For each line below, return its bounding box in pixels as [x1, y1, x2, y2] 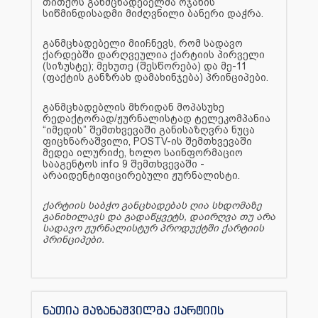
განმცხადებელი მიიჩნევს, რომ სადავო [43, 37, 243, 49]
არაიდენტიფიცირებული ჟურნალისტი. [43, 169, 240, 181]
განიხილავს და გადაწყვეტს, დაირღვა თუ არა [43, 210, 275, 222]
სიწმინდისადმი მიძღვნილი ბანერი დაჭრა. [43, 7, 263, 19]
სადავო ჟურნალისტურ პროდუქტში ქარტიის [43, 221, 264, 234]
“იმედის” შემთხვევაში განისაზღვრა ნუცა [43, 124, 255, 136]
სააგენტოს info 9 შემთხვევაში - [43, 158, 204, 170]
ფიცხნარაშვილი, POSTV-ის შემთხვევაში [43, 135, 252, 147]
